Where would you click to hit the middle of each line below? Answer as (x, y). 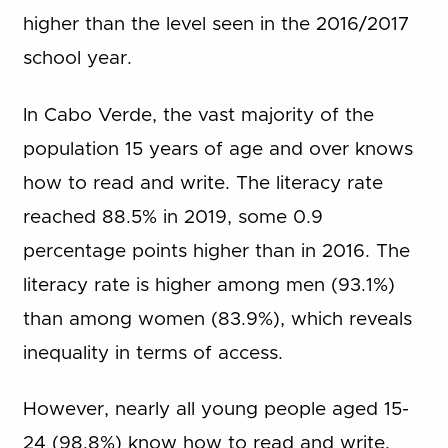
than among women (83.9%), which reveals (217, 319)
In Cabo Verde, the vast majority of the (198, 115)
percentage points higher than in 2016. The (216, 251)
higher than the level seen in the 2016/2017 (215, 24)
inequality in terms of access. (152, 353)
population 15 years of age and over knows (217, 149)
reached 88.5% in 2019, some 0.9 (172, 217)
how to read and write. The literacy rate (202, 183)
